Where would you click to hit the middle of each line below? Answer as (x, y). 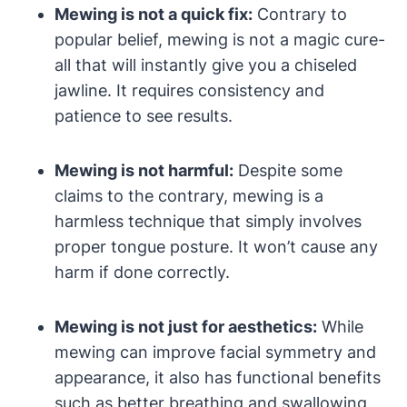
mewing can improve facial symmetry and (215, 352)
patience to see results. (144, 115)
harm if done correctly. (142, 272)
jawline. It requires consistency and (189, 90)
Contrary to (300, 14)
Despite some (288, 170)
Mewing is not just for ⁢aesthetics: (186, 326)
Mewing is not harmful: (144, 170)
